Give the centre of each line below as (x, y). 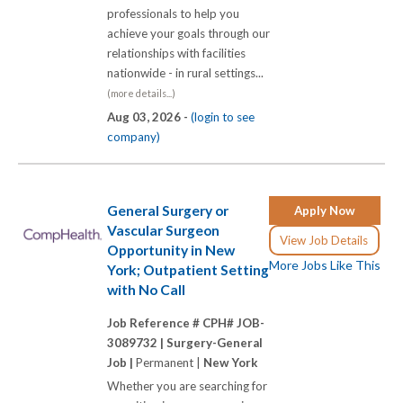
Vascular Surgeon (163, 230)
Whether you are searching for (187, 386)
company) (134, 137)
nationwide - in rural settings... (188, 73)
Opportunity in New (171, 250)
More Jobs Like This (325, 264)
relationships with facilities (176, 54)
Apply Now (325, 210)
